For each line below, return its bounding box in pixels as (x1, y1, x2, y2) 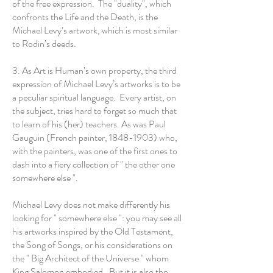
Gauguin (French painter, (12, 130, 109, 144)
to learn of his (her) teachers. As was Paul (12, 117, 166, 131)
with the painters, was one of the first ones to (12, 144, 177, 158)
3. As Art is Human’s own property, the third (12, 63, 177, 77)
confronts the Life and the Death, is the (12, 10, 158, 24)
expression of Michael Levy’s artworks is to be (12, 77, 180, 91)
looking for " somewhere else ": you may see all (12, 211, 182, 225)
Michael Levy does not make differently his (12, 197, 170, 211)
